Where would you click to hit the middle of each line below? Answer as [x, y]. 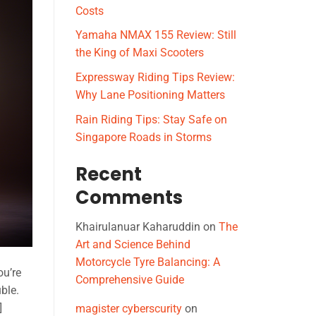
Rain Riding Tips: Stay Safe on [151, 119]
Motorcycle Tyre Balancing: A [148, 262]
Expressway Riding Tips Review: [155, 78]
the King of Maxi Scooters [140, 53]
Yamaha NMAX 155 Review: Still [156, 35]
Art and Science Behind [133, 245]
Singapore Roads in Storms [144, 137]
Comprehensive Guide [130, 280]
